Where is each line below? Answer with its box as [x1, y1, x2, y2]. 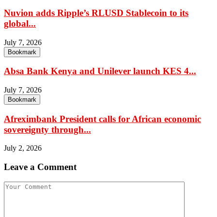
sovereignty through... [4, 124, 91, 135]
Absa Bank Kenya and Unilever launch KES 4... [4, 66, 196, 77]
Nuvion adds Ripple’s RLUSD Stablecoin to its [4, 7, 188, 18]
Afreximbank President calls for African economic [4, 113, 201, 124]
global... [4, 18, 36, 29]
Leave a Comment [4, 162, 77, 172]
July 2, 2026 [4, 144, 42, 153]
